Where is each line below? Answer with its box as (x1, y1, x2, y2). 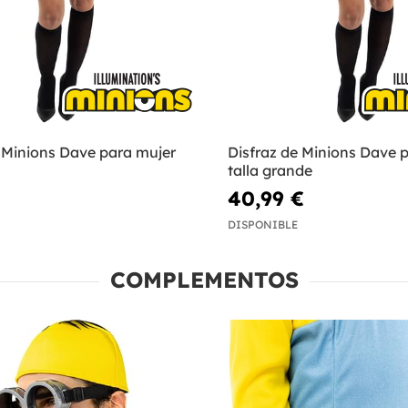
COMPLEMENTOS (109, 265, 299, 293)
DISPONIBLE (227, 217, 298, 231)
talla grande (227, 161, 312, 180)
